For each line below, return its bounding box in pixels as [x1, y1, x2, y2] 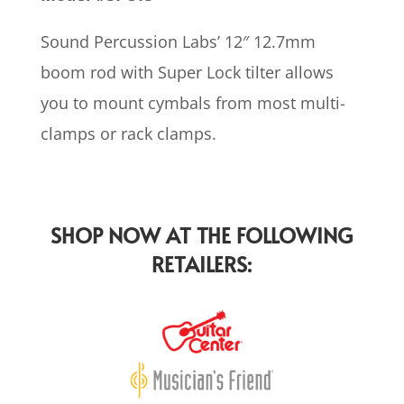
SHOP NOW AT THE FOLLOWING [50, 221, 353, 250]
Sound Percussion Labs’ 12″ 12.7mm [40, 31, 316, 53]
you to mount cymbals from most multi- [40, 92, 345, 115]
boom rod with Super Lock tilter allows [40, 61, 334, 84]
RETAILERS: [151, 250, 252, 279]
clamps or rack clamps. [40, 123, 216, 145]
